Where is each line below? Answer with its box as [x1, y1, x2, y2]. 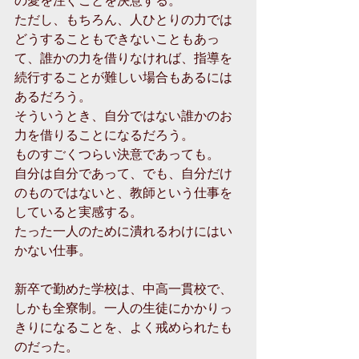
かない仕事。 [14, 240, 91, 258]
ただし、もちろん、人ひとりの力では [14, 10, 232, 27]
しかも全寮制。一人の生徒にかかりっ [14, 298, 232, 316]
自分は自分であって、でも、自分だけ [14, 163, 232, 181]
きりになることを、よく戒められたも [14, 317, 232, 335]
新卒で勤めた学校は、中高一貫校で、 [14, 279, 232, 296]
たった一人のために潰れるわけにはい [14, 221, 232, 239]
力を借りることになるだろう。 [14, 125, 194, 143]
